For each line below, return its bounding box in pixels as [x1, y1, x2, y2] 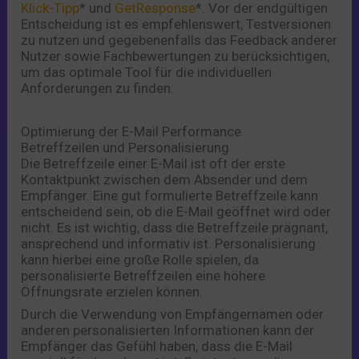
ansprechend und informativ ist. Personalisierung [21, 235, 317, 252]
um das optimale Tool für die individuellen [21, 64, 272, 81]
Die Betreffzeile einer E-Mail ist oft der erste [21, 155, 286, 171]
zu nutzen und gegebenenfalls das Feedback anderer [21, 32, 338, 49]
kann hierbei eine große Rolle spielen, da [21, 251, 260, 268]
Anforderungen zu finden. [21, 80, 175, 97]
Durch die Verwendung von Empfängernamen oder [21, 306, 325, 323]
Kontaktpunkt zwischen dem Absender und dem [21, 171, 309, 188]
